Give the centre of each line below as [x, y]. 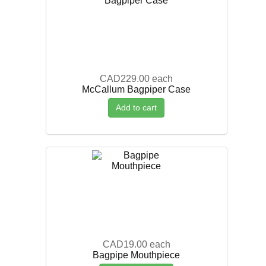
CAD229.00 [125, 78]
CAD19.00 [125, 244]
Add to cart [137, 107]
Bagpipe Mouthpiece [137, 255]
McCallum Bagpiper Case [137, 89]
